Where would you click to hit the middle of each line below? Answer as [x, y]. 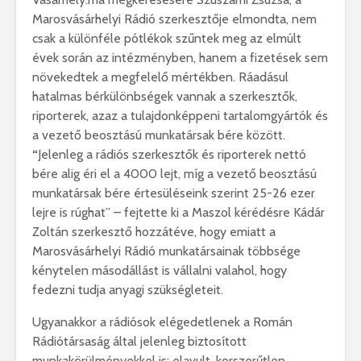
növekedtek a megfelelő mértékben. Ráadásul [160, 77]
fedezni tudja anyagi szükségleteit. [128, 290]
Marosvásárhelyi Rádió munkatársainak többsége [166, 251]
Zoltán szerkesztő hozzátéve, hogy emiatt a [154, 232]
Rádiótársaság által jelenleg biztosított [139, 341]
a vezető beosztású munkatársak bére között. [159, 135]
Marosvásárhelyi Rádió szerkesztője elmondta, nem [174, 19]
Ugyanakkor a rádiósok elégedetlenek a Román [162, 322]
